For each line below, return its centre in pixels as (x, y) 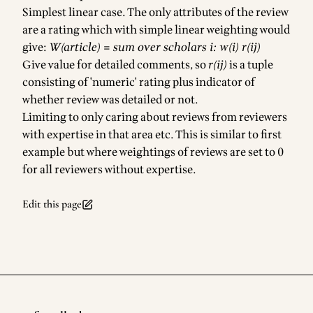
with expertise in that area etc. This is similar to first (152, 135)
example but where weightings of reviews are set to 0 (153, 152)
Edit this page (52, 204)
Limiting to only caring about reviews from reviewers (155, 117)
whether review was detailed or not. (110, 100)
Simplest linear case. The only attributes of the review (155, 13)
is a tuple (250, 65)
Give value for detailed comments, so (115, 65)
